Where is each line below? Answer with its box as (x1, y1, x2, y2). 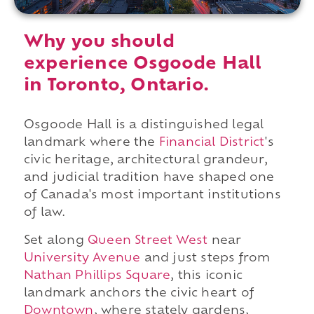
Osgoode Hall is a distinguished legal (23, 120, 264, 132)
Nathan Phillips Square (23, 270, 171, 282)
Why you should (23, 34, 175, 52)
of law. (23, 207, 66, 219)
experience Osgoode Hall (23, 56, 262, 74)
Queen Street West (87, 235, 208, 247)
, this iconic (170, 270, 243, 282)
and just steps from (140, 252, 271, 264)
